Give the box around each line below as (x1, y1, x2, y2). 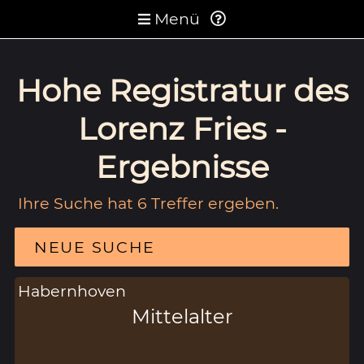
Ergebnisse (95, 147, 269, 186)
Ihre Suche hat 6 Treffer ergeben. (18, 193, 279, 213)
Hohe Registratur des (15, 71, 349, 110)
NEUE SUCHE (33, 236, 156, 257)
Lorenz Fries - (77, 109, 287, 148)
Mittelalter (131, 304, 233, 328)
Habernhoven (18, 280, 127, 301)
